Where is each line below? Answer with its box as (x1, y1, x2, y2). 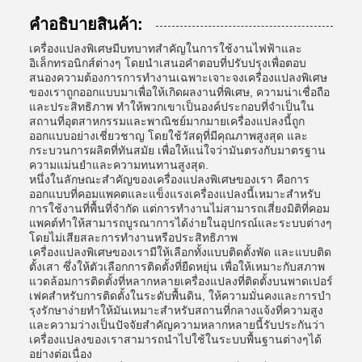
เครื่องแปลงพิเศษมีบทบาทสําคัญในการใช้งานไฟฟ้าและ (29, 42, 302, 55)
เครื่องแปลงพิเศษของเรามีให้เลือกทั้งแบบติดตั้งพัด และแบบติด (29, 246, 331, 259)
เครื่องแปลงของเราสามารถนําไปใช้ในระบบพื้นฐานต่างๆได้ (29, 333, 322, 346)
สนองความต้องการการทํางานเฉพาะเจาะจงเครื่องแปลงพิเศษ (29, 71, 327, 84)
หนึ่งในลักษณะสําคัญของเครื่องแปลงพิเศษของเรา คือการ (29, 173, 309, 186)
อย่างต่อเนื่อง (29, 347, 92, 360)
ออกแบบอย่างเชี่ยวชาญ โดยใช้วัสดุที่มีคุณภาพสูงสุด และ (29, 129, 308, 142)
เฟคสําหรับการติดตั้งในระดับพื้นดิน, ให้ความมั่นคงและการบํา (29, 289, 331, 302)
